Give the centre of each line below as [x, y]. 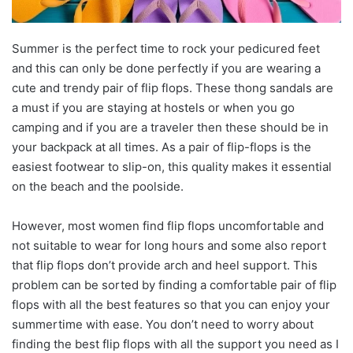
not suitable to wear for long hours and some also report [169, 246]
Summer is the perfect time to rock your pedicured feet [166, 49]
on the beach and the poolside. [98, 187]
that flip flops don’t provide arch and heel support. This [165, 266]
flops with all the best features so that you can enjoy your [171, 305]
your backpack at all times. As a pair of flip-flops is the [162, 147]
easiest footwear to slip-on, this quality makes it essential [172, 167]
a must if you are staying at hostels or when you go [153, 108]
